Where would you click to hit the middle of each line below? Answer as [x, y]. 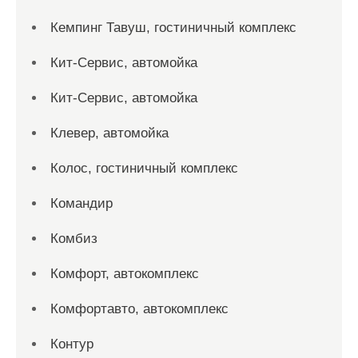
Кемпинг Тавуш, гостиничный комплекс [173, 28]
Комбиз [74, 239]
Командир [82, 203]
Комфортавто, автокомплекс [139, 309]
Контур [72, 344]
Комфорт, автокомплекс [125, 274]
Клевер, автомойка [109, 133]
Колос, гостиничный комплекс [144, 168]
